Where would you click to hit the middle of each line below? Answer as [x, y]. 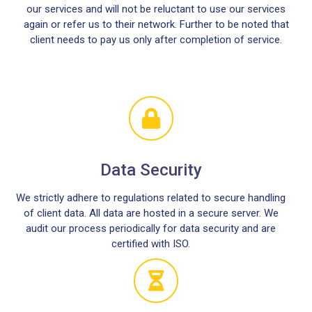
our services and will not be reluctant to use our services [156, 9]
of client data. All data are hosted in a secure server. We [151, 213]
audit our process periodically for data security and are [151, 228]
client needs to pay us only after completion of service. [156, 40]
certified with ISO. [151, 244]
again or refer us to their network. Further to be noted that [156, 24]
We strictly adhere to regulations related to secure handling [151, 198]
